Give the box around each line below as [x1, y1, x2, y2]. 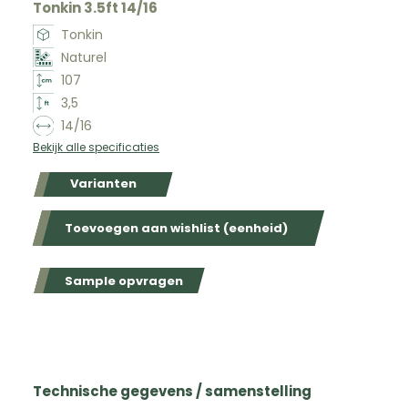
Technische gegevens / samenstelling [33, 382, 311, 402]
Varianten [70, 175, 137, 193]
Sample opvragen [65, 271, 183, 290]
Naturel [60, 47, 107, 66]
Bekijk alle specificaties [33, 138, 159, 155]
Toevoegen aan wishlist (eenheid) [65, 219, 288, 238]
